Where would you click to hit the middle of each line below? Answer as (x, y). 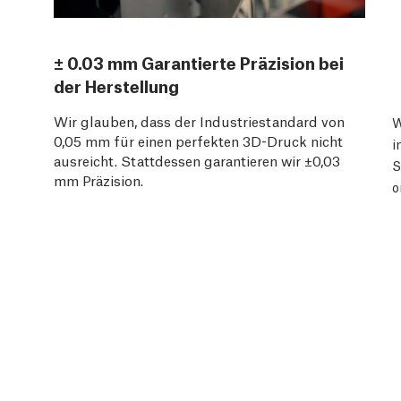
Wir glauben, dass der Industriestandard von (199, 120)
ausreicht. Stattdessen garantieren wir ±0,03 (197, 159)
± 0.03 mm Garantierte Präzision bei (199, 61)
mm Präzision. (98, 179)
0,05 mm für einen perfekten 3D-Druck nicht (198, 140)
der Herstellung (116, 85)
